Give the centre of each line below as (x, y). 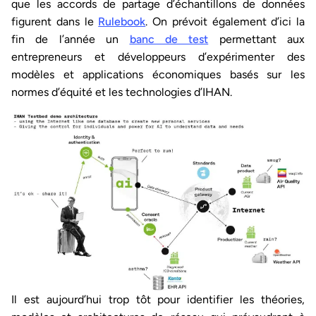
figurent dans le (55, 21)
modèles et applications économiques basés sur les (158, 74)
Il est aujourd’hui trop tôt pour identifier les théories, (158, 300)
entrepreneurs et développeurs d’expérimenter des (158, 56)
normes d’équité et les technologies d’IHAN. (122, 92)
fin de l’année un (71, 39)
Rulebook (122, 21)
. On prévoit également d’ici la (225, 21)
